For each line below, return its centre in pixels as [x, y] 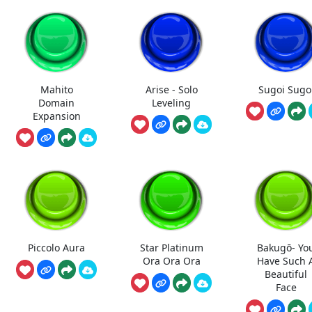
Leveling [172, 102]
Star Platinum [171, 247]
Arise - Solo [171, 89]
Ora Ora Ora [171, 260]
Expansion [56, 116]
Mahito [56, 89]
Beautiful [286, 274]
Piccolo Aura [57, 247]
